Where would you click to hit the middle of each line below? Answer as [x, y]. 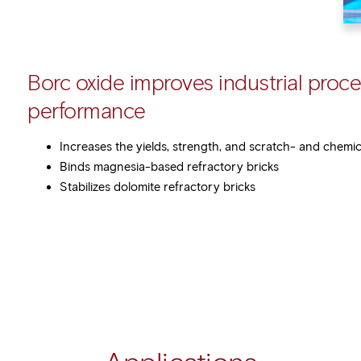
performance [89, 111]
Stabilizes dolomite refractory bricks [158, 187]
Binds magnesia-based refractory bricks [169, 167]
